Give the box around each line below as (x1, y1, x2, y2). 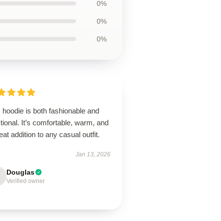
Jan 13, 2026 (75, 151, 110, 158)
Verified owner (6, 178, 45, 184)
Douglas (6, 168, 35, 176)
